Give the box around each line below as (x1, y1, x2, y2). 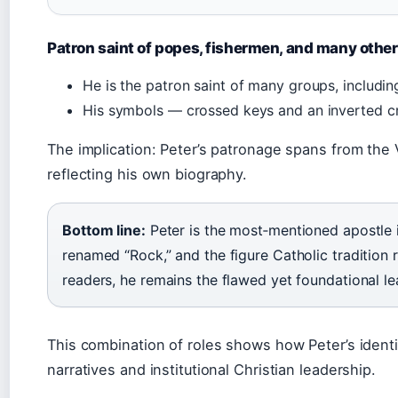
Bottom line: (62, 221, 146, 239)
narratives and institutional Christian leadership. (47, 361, 376, 378)
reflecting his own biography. (47, 165, 248, 183)
